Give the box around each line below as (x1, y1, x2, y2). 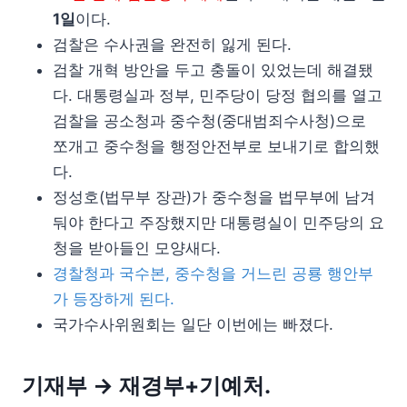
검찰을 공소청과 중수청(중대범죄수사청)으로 (53, 112, 366, 131)
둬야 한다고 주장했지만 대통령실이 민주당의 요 (53, 213, 384, 233)
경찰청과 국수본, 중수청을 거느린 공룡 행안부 (53, 264, 373, 283)
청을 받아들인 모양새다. (53, 239, 221, 258)
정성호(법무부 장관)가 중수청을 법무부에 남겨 (53, 188, 375, 207)
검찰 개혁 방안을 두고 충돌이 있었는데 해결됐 (53, 61, 373, 80)
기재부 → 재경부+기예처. (22, 372, 271, 400)
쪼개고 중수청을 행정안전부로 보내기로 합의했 (53, 137, 380, 156)
